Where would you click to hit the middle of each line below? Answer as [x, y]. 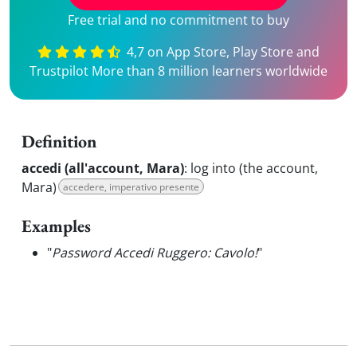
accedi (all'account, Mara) [103, 168]
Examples [56, 226]
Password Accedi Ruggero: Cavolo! [155, 253]
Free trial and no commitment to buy [178, 20]
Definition [59, 141]
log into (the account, [254, 168]
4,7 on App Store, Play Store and [222, 52]
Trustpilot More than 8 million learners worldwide [178, 71]
